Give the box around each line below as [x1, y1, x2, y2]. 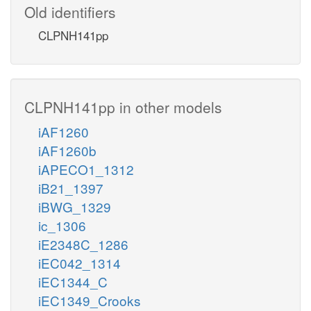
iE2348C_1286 [38, 234, 128, 253]
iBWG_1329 [38, 196, 111, 216]
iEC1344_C [38, 271, 108, 291]
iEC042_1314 [38, 253, 121, 272]
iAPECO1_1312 [38, 159, 134, 178]
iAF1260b [38, 140, 96, 160]
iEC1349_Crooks [38, 290, 141, 310]
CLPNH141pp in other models [24, 96, 222, 117]
